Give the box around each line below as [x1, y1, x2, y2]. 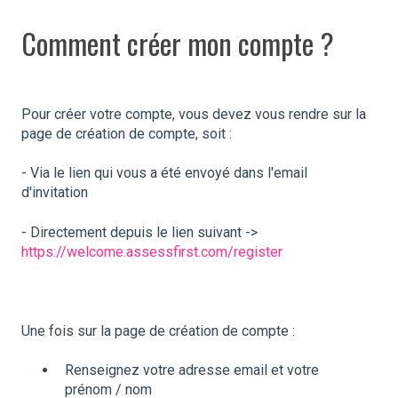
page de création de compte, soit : [21, 125, 235, 143]
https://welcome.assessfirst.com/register [21, 243, 283, 260]
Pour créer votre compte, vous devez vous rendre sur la [21, 106, 366, 123]
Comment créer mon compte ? [21, 22, 334, 65]
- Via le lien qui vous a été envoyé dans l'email [21, 164, 307, 182]
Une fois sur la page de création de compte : [21, 322, 295, 339]
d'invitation [21, 184, 88, 202]
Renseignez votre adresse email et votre [65, 361, 319, 378]
